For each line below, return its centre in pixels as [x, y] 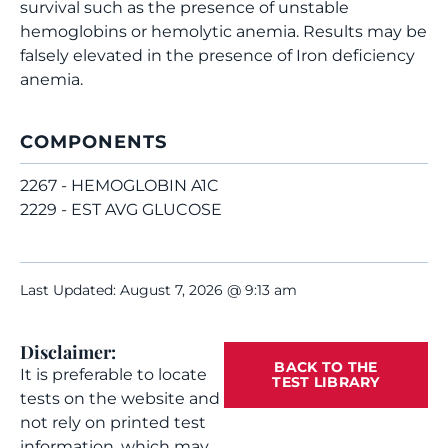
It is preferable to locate [113, 374]
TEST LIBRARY [326, 382]
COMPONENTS [93, 142]
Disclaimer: [68, 352]
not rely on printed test [113, 422]
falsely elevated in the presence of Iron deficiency [217, 55]
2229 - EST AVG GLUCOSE [121, 209]
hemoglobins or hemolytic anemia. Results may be [223, 31]
